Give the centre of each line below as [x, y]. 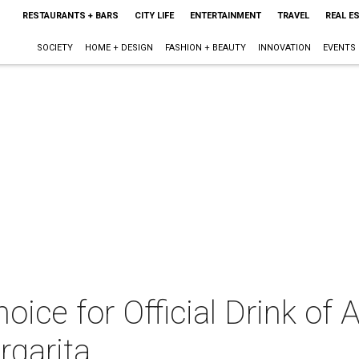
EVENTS [339, 48]
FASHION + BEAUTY [205, 48]
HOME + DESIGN [119, 48]
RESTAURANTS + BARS [70, 16]
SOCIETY [54, 48]
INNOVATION [284, 48]
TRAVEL [293, 16]
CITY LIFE [154, 16]
